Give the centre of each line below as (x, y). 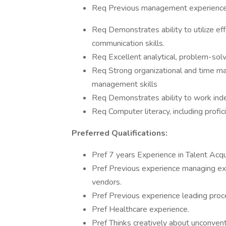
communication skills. (128, 43)
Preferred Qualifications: (120, 133)
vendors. (107, 182)
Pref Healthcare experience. (140, 209)
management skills (125, 84)
